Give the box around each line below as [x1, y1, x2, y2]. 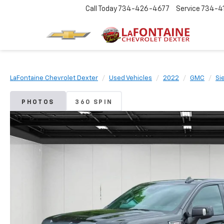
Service [176, 5, 200, 13]
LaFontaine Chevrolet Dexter [10, 75, 98, 81]
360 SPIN [75, 99, 113, 105]
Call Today [85, 5, 117, 13]
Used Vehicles [109, 75, 152, 81]
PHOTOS [21, 99, 54, 105]
